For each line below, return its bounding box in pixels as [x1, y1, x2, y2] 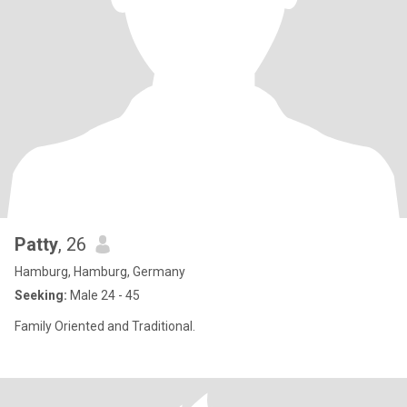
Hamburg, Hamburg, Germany [15, 264, 185, 279]
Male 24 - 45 [67, 288, 140, 303]
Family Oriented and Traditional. [15, 319, 195, 333]
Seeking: [15, 288, 67, 303]
